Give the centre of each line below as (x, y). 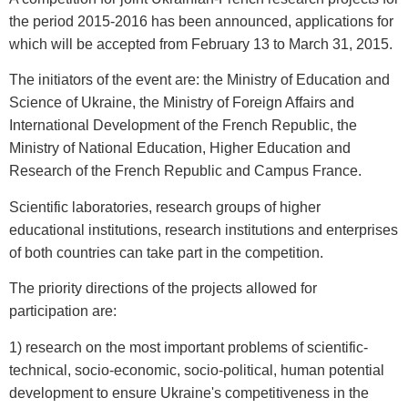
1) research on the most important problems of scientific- (189, 347)
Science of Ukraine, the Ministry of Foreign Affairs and (182, 103)
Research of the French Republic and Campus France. (185, 171)
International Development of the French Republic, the (183, 126)
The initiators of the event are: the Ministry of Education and (199, 80)
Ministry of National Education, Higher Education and (180, 148)
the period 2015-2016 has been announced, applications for (201, 21)
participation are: (63, 311)
